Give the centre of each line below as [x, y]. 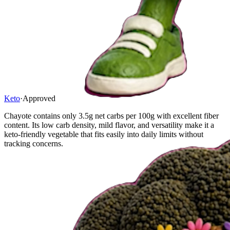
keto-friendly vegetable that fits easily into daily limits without [104, 135]
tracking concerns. [34, 144]
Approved [39, 99]
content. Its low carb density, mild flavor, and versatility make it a [109, 125]
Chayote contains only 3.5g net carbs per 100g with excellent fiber [111, 116]
